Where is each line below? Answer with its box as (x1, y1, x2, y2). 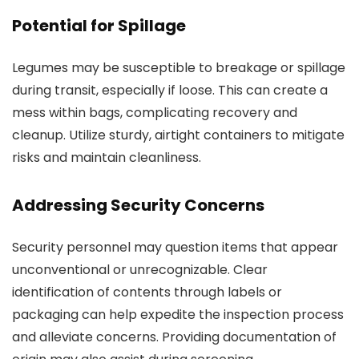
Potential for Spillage (12, 14, 186, 37)
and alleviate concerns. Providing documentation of (12, 328, 337, 346)
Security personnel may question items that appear (12, 238, 338, 256)
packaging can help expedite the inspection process (12, 305, 344, 324)
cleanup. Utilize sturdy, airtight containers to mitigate (12, 126, 345, 144)
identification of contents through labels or (12, 283, 282, 301)
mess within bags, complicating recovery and (12, 103, 297, 122)
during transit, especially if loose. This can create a (12, 81, 328, 99)
